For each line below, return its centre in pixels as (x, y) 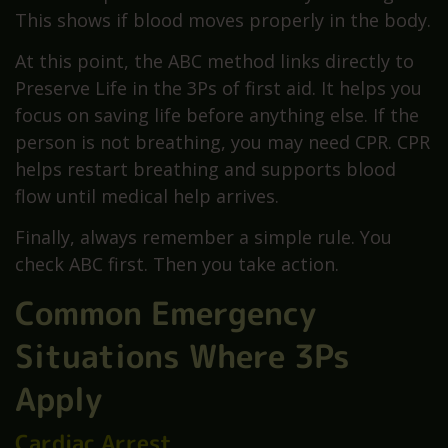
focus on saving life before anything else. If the (217, 114)
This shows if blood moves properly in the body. (223, 19)
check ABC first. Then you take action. (177, 263)
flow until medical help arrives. (147, 195)
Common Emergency (165, 312)
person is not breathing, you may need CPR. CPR (222, 141)
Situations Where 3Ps (182, 355)
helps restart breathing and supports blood (205, 168)
